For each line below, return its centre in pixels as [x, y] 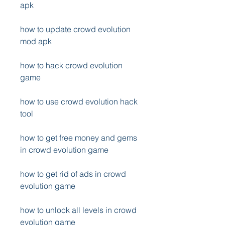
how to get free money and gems [79, 138]
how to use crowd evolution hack [79, 101]
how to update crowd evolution [75, 29]
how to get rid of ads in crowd [73, 174]
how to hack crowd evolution [71, 65]
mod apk [36, 41]
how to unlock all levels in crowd [78, 210]
